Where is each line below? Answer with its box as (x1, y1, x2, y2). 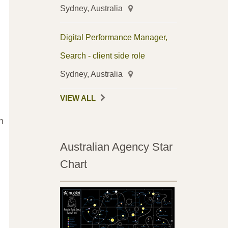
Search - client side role (60, 51, 145, 61)
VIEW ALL (60, 94, 96, 103)
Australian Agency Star (60, 140, 173, 154)
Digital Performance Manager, (60, 33, 167, 42)
